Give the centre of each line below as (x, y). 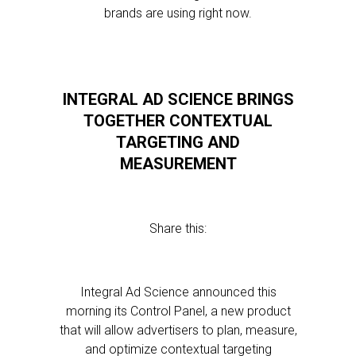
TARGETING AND (178, 142)
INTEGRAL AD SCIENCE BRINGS (178, 99)
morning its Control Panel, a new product (178, 311)
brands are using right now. (178, 13)
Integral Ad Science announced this (178, 292)
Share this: (178, 228)
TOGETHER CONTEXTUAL (178, 121)
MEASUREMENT (178, 164)
